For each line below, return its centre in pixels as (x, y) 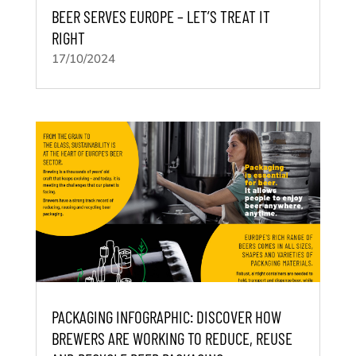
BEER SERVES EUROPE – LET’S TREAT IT (161, 17)
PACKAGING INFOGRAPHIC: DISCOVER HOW (166, 316)
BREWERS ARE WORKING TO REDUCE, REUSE (172, 338)
